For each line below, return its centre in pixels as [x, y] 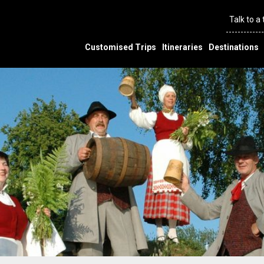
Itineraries [182, 47]
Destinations [234, 47]
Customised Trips [121, 47]
